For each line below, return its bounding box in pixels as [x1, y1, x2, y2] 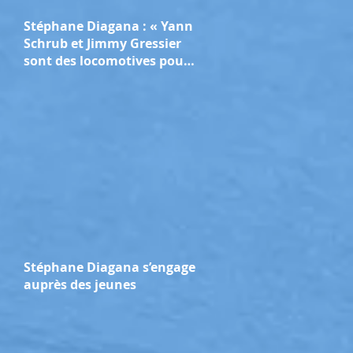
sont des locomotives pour [24, 52, 189, 69]
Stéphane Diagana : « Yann [24, 17, 193, 35]
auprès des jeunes [24, 276, 136, 293]
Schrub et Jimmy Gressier [24, 35, 181, 52]
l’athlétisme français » [24, 69, 163, 87]
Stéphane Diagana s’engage [24, 258, 195, 276]
